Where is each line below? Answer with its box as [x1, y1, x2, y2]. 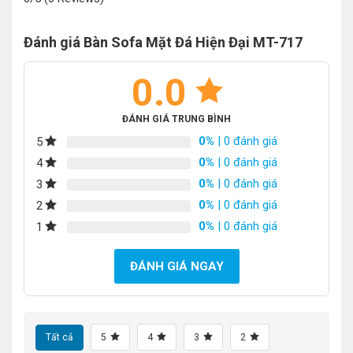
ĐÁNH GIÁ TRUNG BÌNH [122, 113, 231, 125]
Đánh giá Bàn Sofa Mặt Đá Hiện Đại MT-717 [24, 34, 303, 51]
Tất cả [46, 332, 73, 344]
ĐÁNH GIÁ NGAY [129, 259, 224, 274]
